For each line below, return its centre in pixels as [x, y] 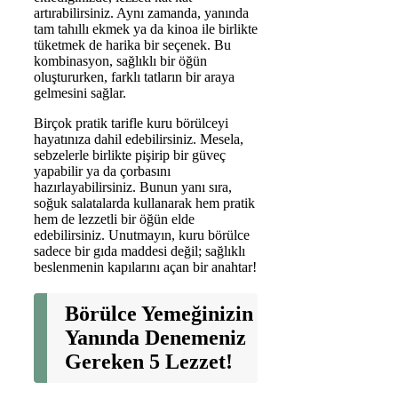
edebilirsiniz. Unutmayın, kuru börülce [142, 235]
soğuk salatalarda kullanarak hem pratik [144, 203]
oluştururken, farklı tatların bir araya [134, 77]
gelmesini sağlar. [80, 93]
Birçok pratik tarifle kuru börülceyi [131, 123]
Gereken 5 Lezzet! [149, 362]
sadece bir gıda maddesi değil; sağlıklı [139, 251]
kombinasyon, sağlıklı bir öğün [120, 61]
